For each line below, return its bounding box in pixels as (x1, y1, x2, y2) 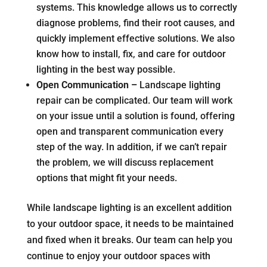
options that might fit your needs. (36, 172, 177, 184)
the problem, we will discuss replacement (36, 157, 213, 169)
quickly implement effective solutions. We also (36, 33, 235, 45)
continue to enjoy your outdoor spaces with (26, 250, 210, 262)
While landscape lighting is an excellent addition (26, 202, 232, 214)
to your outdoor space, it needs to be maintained (26, 218, 234, 230)
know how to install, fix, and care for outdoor (36, 48, 226, 60)
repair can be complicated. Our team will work (36, 95, 232, 107)
